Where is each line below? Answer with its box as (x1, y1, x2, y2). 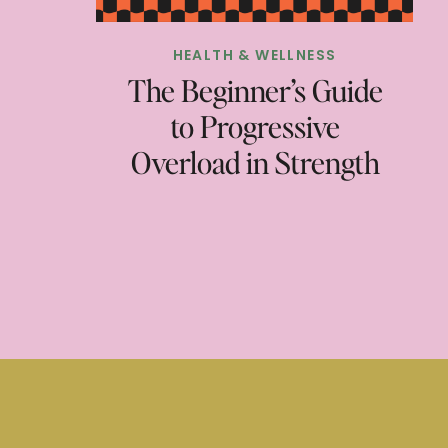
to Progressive (170, 107, 340, 145)
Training (204, 179, 306, 217)
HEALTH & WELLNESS (172, 45, 337, 65)
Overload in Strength (130, 143, 380, 181)
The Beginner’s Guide (127, 71, 383, 109)
